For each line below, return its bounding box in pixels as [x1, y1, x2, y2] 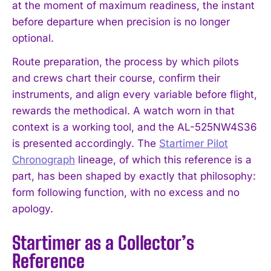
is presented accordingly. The [12, 137, 159, 149]
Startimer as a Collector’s [12, 231, 194, 253]
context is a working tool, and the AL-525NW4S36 [12, 120, 257, 133]
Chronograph [12, 153, 75, 166]
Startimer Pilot [159, 137, 228, 149]
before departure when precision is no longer [12, 15, 230, 28]
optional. [12, 31, 54, 44]
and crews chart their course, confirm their [12, 71, 220, 84]
